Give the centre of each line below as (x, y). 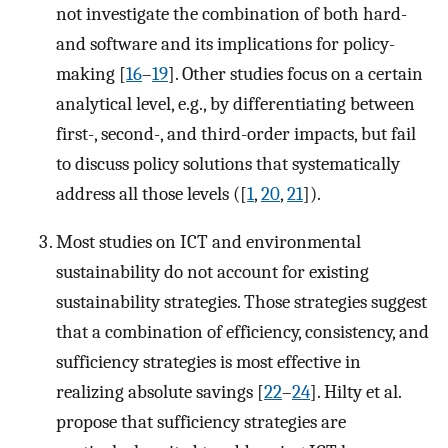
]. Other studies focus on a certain (295, 73)
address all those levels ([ (151, 193)
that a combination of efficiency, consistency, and (242, 332)
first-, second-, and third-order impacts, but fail (236, 133)
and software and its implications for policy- (225, 43)
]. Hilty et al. (355, 392)
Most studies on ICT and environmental (208, 242)
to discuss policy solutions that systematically (228, 163)
